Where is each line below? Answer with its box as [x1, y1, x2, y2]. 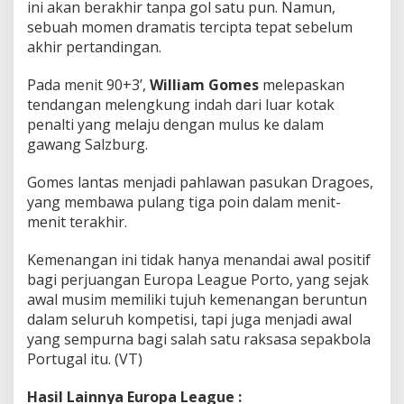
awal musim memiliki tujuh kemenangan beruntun [27, 289, 367, 309]
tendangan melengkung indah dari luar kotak [27, 94, 335, 115]
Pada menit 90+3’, [27, 74, 150, 95]
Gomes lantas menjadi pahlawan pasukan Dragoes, [27, 171, 373, 192]
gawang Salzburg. [27, 133, 148, 154]
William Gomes [150, 74, 259, 95]
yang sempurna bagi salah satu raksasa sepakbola [27, 328, 371, 349]
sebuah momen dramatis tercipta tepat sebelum [27, 16, 353, 37]
